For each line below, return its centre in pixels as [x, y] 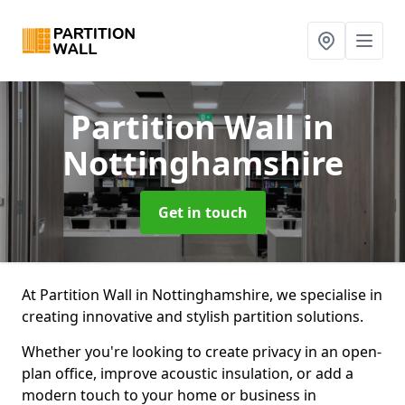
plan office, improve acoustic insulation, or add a [188, 373]
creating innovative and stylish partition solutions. [193, 316]
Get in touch [202, 212]
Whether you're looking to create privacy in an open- [202, 352]
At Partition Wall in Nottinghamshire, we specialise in [202, 295]
